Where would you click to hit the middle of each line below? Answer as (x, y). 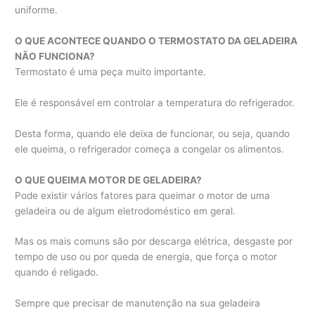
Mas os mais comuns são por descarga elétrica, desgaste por (154, 242)
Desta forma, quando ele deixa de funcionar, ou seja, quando (153, 133)
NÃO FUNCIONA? (55, 56)
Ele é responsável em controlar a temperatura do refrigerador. (155, 102)
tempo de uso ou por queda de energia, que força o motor (146, 257)
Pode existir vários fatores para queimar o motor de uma (143, 195)
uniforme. (37, 10)
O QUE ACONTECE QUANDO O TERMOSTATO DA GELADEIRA (156, 40)
